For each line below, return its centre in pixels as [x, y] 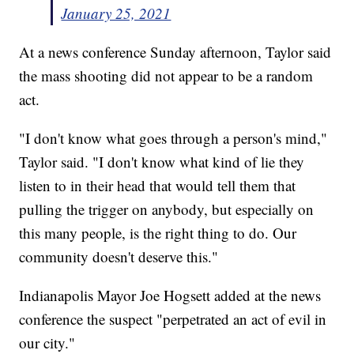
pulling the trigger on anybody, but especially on [167, 209]
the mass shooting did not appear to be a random [166, 76]
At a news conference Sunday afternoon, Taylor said [175, 52]
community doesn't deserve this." [119, 257]
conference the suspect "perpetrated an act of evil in [173, 319]
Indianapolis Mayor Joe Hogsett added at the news [170, 296]
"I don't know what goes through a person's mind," [173, 138]
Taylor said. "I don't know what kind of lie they [162, 162]
